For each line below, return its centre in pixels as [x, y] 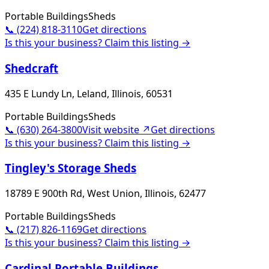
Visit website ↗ [116, 129]
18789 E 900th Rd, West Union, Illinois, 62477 [105, 194]
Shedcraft [32, 68]
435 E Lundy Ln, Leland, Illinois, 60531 [89, 93]
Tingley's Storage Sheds [71, 168]
